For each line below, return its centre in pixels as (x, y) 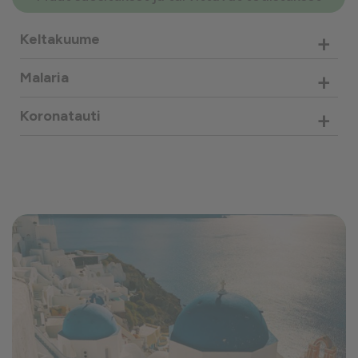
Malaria (44, 78)
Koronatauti (60, 116)
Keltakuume (60, 39)
